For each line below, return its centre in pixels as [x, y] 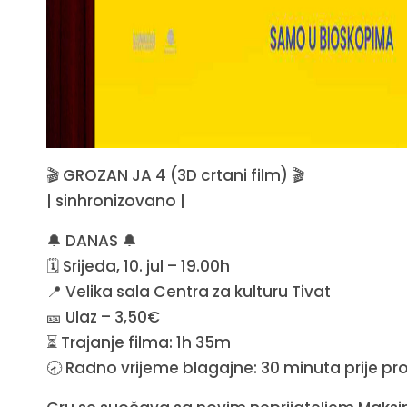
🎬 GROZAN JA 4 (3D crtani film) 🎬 [175, 175]
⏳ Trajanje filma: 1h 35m [138, 342]
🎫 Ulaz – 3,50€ [103, 317]
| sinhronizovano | [115, 200]
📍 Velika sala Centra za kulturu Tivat [188, 291]
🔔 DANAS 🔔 [91, 240]
